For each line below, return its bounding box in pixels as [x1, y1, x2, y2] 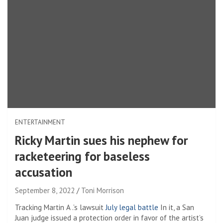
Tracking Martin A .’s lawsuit [15, 202, 106, 212]
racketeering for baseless [15, 148, 150, 164]
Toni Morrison [81, 185, 124, 195]
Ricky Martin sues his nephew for [15, 132, 188, 148]
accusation [15, 164, 72, 180]
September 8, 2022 [15, 185, 75, 195]
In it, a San [158, 202, 194, 212]
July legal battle [106, 202, 158, 212]
